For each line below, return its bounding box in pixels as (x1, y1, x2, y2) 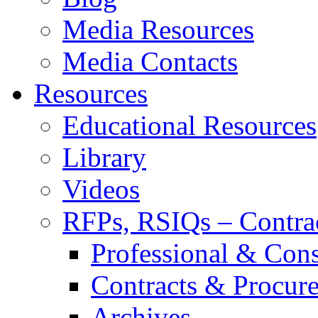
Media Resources (62, 13, 254, 45)
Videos (62, 173, 140, 204)
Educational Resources (62, 109, 317, 141)
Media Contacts (62, 45, 238, 77)
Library (62, 141, 146, 172)
